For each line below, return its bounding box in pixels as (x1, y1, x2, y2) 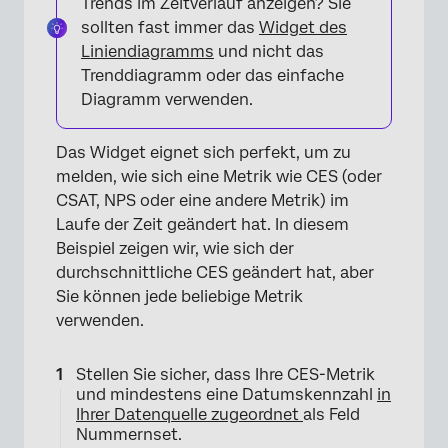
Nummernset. (76, 424, 182, 444)
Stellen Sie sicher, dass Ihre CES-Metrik (76, 364, 375, 384)
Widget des (259, 17, 347, 37)
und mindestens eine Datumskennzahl (76, 384, 377, 404)
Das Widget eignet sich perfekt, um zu (56, 142, 351, 162)
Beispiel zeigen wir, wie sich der (56, 238, 294, 258)
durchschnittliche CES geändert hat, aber (56, 262, 374, 282)
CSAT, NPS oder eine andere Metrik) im (56, 190, 349, 210)
